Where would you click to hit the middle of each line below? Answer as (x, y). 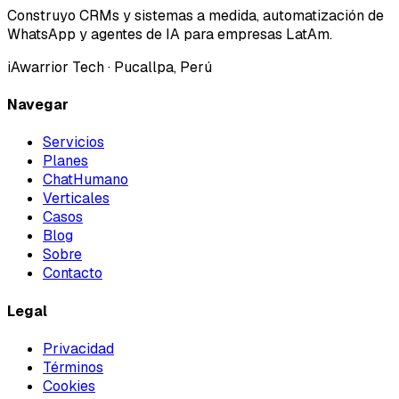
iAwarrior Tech (56, 67)
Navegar (38, 105)
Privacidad (78, 348)
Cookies (69, 386)
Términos (73, 367)
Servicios (73, 142)
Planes (65, 161)
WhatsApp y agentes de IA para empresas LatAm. (170, 34)
